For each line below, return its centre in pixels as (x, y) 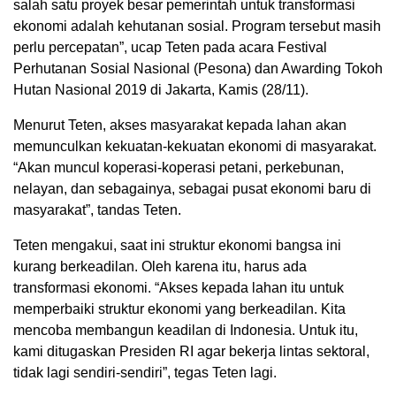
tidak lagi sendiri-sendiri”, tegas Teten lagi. (145, 372)
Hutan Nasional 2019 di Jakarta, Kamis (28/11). (161, 89)
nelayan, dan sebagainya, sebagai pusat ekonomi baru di (192, 188)
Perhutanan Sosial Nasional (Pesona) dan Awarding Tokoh (198, 68)
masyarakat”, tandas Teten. (97, 209)
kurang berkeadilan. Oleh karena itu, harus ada (160, 266)
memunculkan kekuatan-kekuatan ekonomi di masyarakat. (195, 146)
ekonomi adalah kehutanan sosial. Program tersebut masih (197, 26)
